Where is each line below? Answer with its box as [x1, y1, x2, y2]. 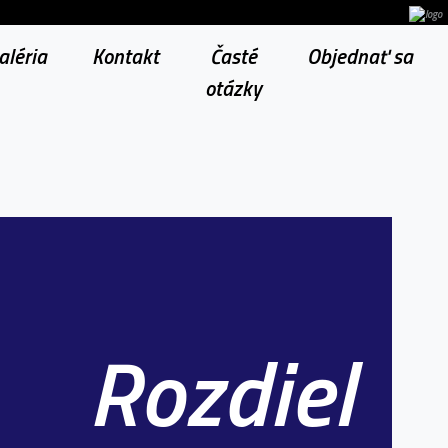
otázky [204, 72, 262, 105]
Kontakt [92, 40, 160, 73]
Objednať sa [306, 40, 413, 73]
